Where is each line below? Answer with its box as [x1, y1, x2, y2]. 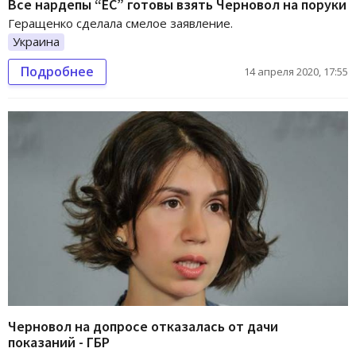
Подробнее [21, 63, 94, 81]
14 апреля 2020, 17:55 [244, 64, 348, 79]
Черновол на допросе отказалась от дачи [8, 316, 278, 335]
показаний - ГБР [8, 332, 110, 351]
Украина [13, 33, 60, 50]
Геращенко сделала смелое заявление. [8, 15, 233, 32]
